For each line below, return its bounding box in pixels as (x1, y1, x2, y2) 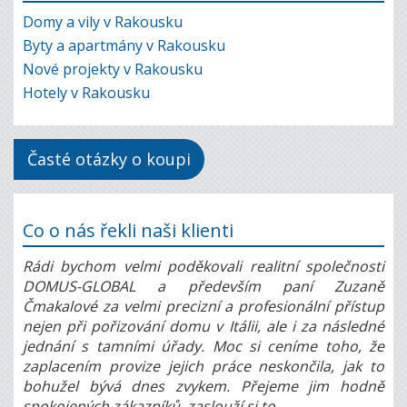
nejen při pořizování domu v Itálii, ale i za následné (23, 315, 384, 336)
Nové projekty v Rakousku (23, 58, 203, 79)
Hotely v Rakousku (23, 82, 150, 103)
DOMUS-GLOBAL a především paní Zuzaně (23, 275, 384, 296)
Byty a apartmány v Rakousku (23, 35, 225, 55)
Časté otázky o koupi (27, 147, 191, 170)
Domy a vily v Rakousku (23, 11, 183, 32)
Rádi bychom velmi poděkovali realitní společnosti (23, 255, 384, 276)
